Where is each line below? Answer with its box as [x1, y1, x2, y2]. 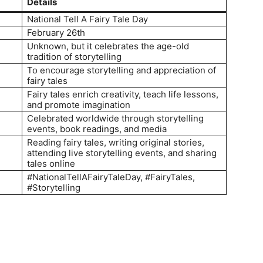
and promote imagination [27, 99, 130, 110]
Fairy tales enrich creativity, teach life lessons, [27, 89, 218, 100]
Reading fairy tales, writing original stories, [27, 137, 204, 148]
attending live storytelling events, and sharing [27, 147, 217, 159]
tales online [27, 158, 75, 169]
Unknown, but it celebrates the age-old [27, 41, 189, 52]
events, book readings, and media [27, 123, 167, 134]
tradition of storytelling [27, 51, 122, 62]
